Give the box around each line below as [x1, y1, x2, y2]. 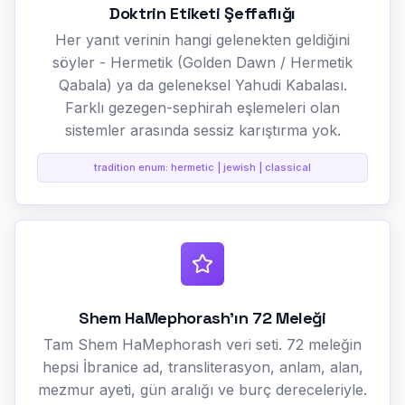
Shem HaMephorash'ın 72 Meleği [79, 306, 326, 328]
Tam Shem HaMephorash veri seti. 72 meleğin [43, 334, 362, 353]
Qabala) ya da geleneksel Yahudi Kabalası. [58, 75, 347, 94]
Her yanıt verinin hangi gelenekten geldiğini [55, 30, 350, 49]
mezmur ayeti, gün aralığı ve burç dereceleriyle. [38, 380, 367, 399]
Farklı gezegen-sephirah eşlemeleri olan [65, 98, 340, 117]
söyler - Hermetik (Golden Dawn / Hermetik [52, 52, 353, 71]
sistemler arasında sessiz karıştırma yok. [64, 120, 341, 139]
